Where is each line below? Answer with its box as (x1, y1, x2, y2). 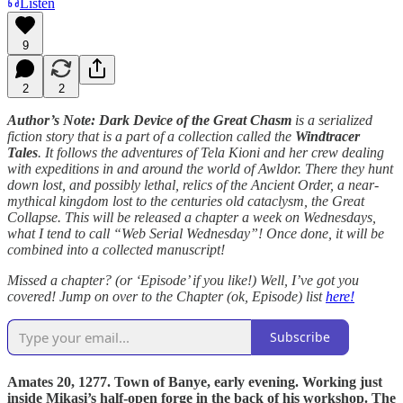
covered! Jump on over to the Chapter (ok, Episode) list (7, 288, 326, 304)
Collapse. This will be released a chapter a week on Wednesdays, (7, 209, 376, 225)
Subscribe (270, 328, 330, 346)
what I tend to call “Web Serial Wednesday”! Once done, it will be (7, 225, 384, 241)
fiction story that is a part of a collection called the (7, 128, 295, 144)
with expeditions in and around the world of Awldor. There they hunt (7, 160, 393, 176)
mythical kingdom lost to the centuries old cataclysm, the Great (7, 193, 364, 209)
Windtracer (295, 128, 360, 144)
